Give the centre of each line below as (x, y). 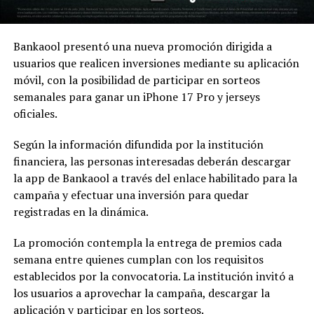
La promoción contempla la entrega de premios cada (147, 243)
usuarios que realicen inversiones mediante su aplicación (156, 63)
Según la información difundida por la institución (138, 145)
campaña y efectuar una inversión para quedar (131, 195)
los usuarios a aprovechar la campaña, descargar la (141, 293)
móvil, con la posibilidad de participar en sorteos (136, 80)
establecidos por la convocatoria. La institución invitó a (153, 277)
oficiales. (35, 114)
